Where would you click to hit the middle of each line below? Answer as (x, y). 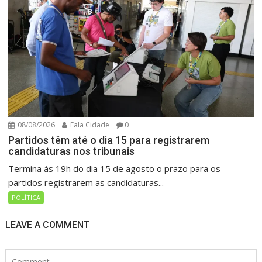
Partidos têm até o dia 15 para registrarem (109, 140)
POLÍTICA (26, 197)
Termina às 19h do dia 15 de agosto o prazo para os (115, 168)
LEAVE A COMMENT (48, 225)
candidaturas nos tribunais (72, 151)
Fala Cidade (89, 125)
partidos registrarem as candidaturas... (86, 182)
